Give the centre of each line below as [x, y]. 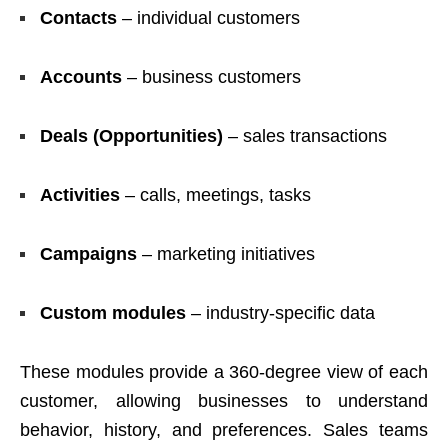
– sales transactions [305, 135]
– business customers [211, 76]
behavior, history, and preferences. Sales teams [224, 429]
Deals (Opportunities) [131, 135]
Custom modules [113, 312]
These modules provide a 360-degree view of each [224, 371]
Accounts [81, 76]
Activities [80, 194]
